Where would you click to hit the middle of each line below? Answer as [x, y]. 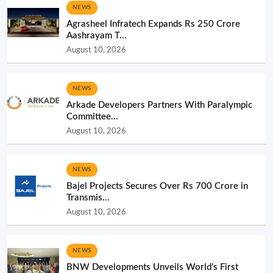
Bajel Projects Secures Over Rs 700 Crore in [157, 186]
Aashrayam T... [97, 35]
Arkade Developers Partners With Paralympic [159, 105]
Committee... [92, 116]
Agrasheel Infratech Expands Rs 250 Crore [153, 24]
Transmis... [88, 197]
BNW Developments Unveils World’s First [152, 267]
